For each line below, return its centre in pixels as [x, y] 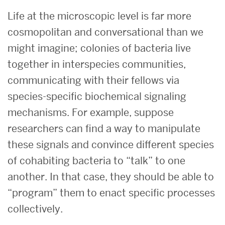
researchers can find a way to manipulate [104, 128]
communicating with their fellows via [93, 80]
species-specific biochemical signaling [97, 96]
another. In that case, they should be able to [111, 177]
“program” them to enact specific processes [111, 193]
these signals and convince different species [111, 144]
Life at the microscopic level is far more [99, 16]
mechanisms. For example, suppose [91, 112]
